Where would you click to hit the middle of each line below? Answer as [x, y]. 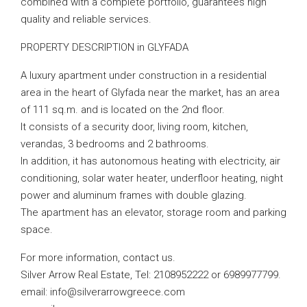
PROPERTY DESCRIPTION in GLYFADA [105, 47]
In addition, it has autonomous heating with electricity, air [150, 161]
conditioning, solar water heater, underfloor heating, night [152, 178]
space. [37, 230]
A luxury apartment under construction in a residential [144, 75]
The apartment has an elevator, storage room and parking [153, 212]
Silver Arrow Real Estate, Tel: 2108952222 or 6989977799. [151, 275]
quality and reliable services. [86, 19]
